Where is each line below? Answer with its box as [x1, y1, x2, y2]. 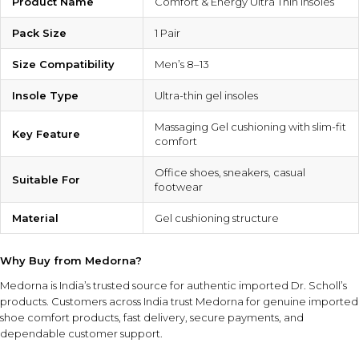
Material [12, 212, 58, 225]
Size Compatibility [12, 58, 115, 71]
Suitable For [12, 173, 80, 187]
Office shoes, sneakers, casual [155, 166, 305, 179]
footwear [155, 180, 203, 194]
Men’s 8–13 [155, 58, 209, 71]
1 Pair [155, 26, 180, 40]
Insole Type [12, 89, 79, 103]
